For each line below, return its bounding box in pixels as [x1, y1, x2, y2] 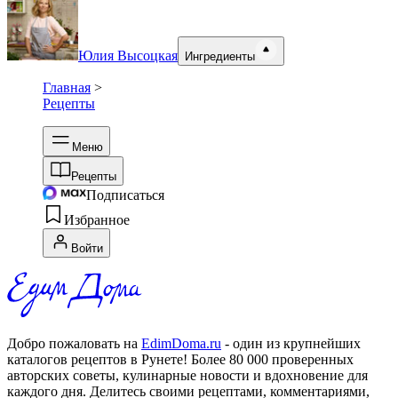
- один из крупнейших [225, 336, 361, 352]
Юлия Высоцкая [78, 48, 178, 64]
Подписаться [86, 187, 164, 203]
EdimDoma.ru [141, 336, 221, 352]
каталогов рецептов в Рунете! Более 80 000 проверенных [7, 352, 354, 368]
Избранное [64, 212, 130, 228]
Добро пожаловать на [7, 336, 138, 352]
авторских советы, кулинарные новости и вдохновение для [7, 368, 368, 384]
